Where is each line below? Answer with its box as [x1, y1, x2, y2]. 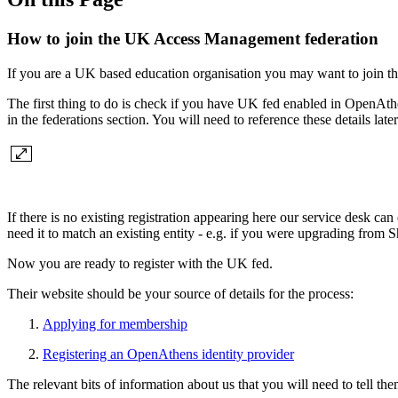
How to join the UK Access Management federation [7, 28, 378, 48]
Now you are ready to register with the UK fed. [7, 255, 273, 271]
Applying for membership [43, 315, 187, 331]
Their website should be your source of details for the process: [7, 285, 354, 301]
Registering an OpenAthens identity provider [43, 346, 294, 362]
